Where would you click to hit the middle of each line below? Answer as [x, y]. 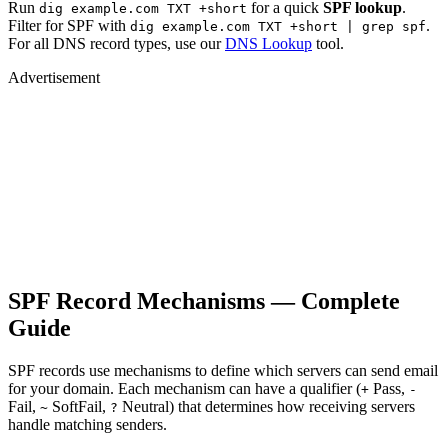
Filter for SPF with [69, 25]
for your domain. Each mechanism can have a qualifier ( [184, 389]
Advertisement [54, 77]
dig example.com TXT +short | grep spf [278, 26]
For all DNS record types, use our [116, 43]
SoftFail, [79, 407]
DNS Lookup [268, 43]
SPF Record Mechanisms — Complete [204, 301]
